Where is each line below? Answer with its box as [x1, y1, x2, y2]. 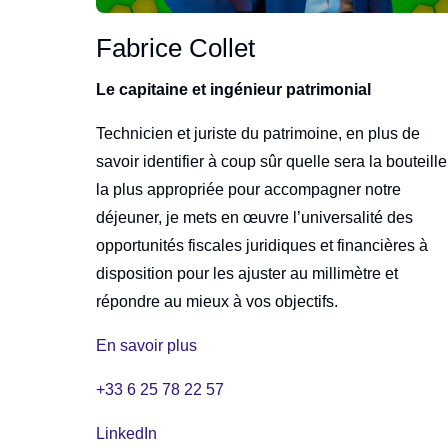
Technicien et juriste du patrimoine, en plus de [96, 124, 420, 142]
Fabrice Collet [96, 32, 255, 63]
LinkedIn [96, 424, 157, 442]
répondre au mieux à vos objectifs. [96, 292, 338, 310]
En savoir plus [96, 336, 197, 354]
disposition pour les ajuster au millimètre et [96, 264, 398, 282]
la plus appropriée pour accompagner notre [96, 180, 401, 198]
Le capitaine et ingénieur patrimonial [96, 80, 371, 98]
